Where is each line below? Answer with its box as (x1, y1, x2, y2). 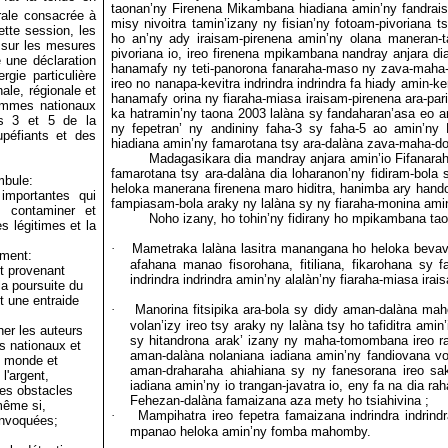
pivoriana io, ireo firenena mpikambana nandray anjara (111, 46, 429, 61)
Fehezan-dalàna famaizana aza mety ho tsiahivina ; (130, 393, 430, 408)
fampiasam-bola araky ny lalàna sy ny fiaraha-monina (111, 196, 421, 211)
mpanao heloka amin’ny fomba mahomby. (130, 424, 372, 439)
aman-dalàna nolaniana (130, 348, 265, 363)
